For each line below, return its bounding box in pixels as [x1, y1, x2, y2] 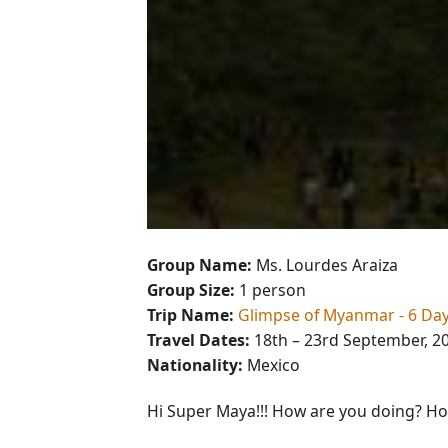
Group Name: [147, 254, 252, 277]
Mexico [243, 354, 300, 377]
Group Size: [147, 279, 235, 302]
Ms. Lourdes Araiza [252, 254, 398, 277]
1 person [235, 279, 306, 302]
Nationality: [147, 354, 243, 377]
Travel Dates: [147, 329, 250, 352]
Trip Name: [147, 304, 234, 327]
